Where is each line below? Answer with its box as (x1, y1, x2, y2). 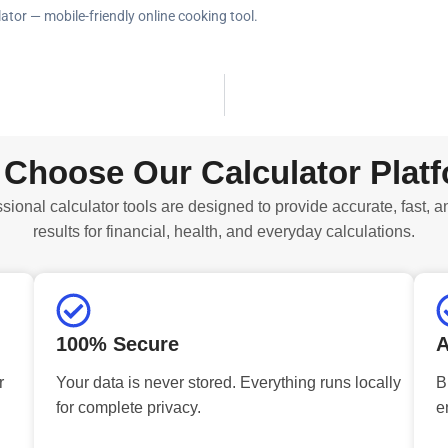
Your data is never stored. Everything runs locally (56, 373, 401, 391)
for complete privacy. (56, 398, 201, 416)
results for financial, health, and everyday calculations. (32, 222, 415, 240)
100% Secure (56, 332, 179, 355)
